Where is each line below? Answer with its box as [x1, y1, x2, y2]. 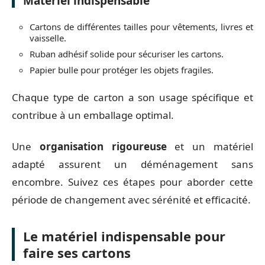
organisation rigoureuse [39, 139, 167, 153]
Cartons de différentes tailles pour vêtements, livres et [30, 20, 253, 33]
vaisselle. [30, 31, 66, 44]
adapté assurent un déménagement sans [12, 157, 253, 171]
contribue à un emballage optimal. [12, 108, 174, 122]
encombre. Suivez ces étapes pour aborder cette [12, 174, 253, 189]
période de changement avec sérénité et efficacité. [12, 192, 251, 206]
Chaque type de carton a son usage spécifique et [12, 91, 253, 104]
